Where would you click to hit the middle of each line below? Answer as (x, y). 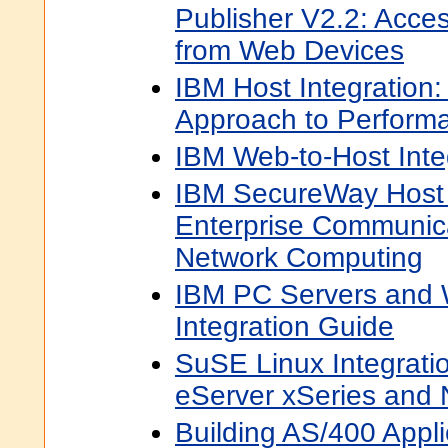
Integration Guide (284, 326)
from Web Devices (289, 50)
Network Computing (299, 257)
